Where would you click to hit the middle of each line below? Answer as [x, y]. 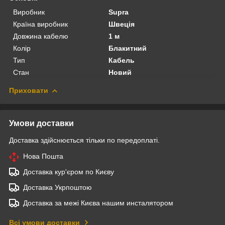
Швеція [122, 24]
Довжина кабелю [41, 36]
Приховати [29, 90]
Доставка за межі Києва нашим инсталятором [98, 203]
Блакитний [128, 48]
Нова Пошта [43, 156]
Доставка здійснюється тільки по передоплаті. [84, 140]
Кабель [122, 60]
